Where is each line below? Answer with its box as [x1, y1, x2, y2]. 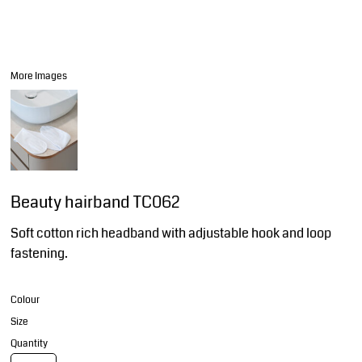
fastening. [11, 244, 68, 263]
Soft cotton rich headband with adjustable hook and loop [11, 224, 331, 242]
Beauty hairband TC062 [11, 191, 180, 214]
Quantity [11, 337, 48, 351]
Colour [11, 293, 40, 307]
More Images [11, 69, 67, 83]
